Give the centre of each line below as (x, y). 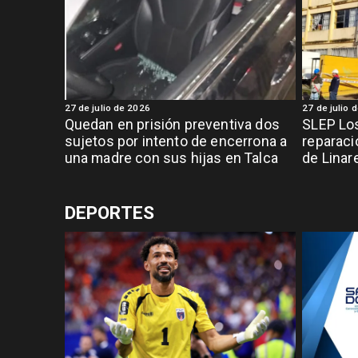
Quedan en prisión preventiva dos (172, 125)
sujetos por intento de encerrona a (176, 142)
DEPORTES (109, 213)
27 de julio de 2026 (107, 108)
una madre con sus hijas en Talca (171, 159)
